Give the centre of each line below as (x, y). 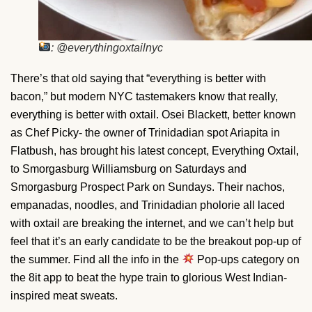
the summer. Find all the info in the (96, 259)
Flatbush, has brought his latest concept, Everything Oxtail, (155, 150)
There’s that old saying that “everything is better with (138, 78)
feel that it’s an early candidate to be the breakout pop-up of (156, 241)
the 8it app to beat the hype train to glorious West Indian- (149, 277)
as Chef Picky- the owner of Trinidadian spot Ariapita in (145, 132)
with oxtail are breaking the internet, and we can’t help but (152, 223)
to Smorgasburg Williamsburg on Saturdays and (128, 169)
